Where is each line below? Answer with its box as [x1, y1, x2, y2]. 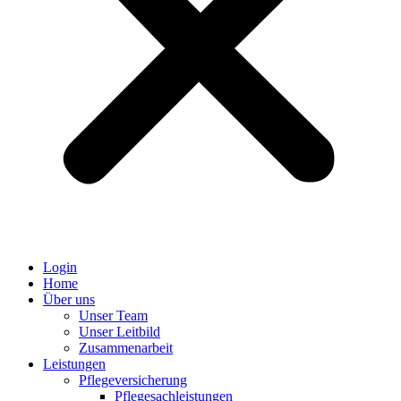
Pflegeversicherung [79, 371, 187, 388]
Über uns [43, 291, 95, 307]
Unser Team [79, 307, 148, 323]
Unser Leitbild [79, 323, 160, 339]
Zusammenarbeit [79, 339, 173, 355]
